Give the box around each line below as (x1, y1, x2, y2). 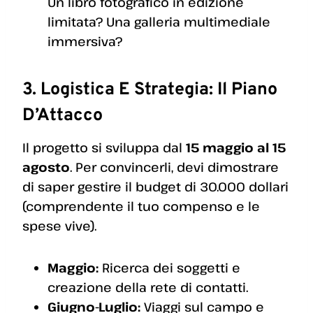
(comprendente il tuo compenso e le (22, 198, 260, 215)
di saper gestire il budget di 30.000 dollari (22, 178, 289, 196)
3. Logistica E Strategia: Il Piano (22, 78, 277, 101)
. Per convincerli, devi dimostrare (70, 159, 279, 176)
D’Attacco (22, 104, 103, 127)
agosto (22, 159, 70, 176)
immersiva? (48, 33, 122, 50)
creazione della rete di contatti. (48, 279, 248, 296)
